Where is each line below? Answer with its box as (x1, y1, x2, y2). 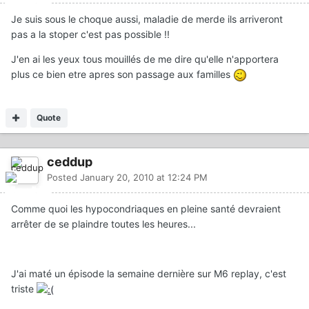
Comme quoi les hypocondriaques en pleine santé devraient (11, 202, 281, 215)
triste (11, 282, 37, 295)
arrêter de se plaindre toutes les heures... (11, 217, 196, 230)
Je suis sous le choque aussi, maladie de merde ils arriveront (11, 12, 283, 25)
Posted (47, 171, 80, 183)
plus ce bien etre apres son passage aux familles (11, 68, 233, 80)
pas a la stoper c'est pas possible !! (11, 28, 170, 40)
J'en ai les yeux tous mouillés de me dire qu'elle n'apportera (11, 52, 279, 65)
